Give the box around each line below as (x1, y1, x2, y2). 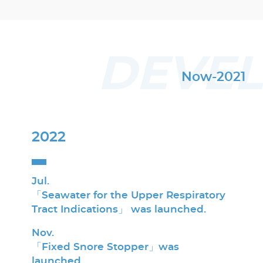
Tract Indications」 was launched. (31, 204, 206, 214)
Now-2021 (181, 70, 246, 83)
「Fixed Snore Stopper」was (31, 241, 179, 252)
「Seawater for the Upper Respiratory (31, 190, 225, 200)
